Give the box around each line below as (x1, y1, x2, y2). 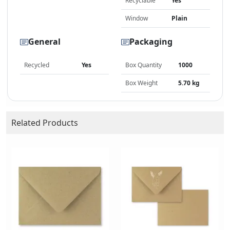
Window (125, 13, 148, 23)
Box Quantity (125, 60, 162, 69)
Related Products (11, 117, 78, 128)
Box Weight (125, 78, 158, 87)
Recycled (24, 60, 49, 69)
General (28, 36, 61, 48)
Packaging (129, 36, 172, 48)
